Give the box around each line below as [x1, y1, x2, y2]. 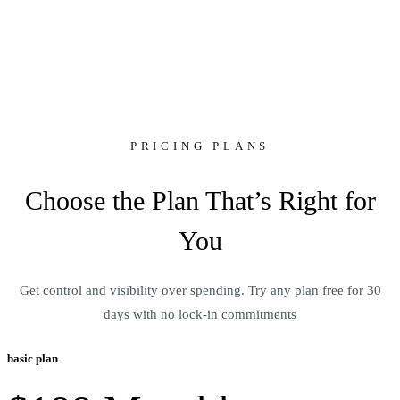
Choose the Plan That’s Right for [24, 186, 376, 215]
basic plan [7, 352, 58, 365]
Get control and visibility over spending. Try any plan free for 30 [19, 283, 381, 297]
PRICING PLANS [129, 139, 271, 153]
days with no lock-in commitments [104, 307, 296, 321]
